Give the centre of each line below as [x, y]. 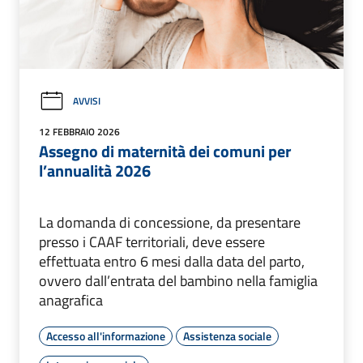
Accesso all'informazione [106, 335]
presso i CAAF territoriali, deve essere [152, 241]
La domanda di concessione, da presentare [170, 222]
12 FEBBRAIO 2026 [79, 131]
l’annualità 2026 [95, 170]
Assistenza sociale [227, 335]
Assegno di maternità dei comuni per [165, 151]
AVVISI [87, 101]
